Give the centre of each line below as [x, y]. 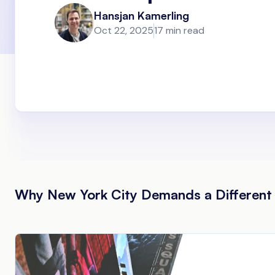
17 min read [179, 30]
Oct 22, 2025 [124, 30]
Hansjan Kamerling [141, 15]
